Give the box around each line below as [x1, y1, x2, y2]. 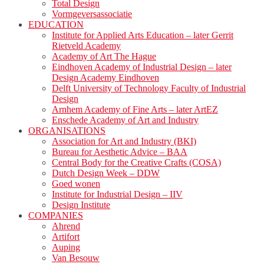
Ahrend [52, 221, 80, 232]
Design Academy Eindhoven [52, 72, 159, 83]
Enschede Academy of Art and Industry [52, 115, 199, 126]
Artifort [52, 232, 80, 242]
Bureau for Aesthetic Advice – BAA [52, 147, 187, 157]
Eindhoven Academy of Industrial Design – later [52, 62, 232, 72]
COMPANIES [28, 210, 83, 221]
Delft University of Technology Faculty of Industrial [52, 83, 246, 94]
